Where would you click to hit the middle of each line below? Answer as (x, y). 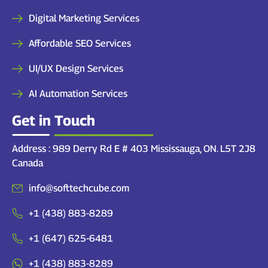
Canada (28, 163)
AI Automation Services (78, 93)
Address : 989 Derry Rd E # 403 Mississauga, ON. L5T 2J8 (134, 148)
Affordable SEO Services (80, 43)
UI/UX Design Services (76, 68)
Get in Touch (54, 120)
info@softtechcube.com (79, 188)
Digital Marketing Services (84, 18)
